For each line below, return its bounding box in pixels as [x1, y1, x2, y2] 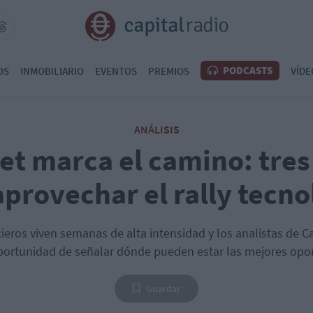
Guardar [146, 282, 180, 295]
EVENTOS [95, 64, 137, 78]
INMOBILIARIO [20, 64, 84, 78]
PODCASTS [221, 64, 272, 77]
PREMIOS [148, 64, 189, 78]
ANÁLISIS [133, 122, 180, 136]
